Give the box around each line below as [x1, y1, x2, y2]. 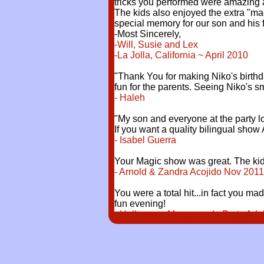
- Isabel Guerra [114, 135, 176, 145]
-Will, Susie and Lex [114, 39, 200, 49]
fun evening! [114, 199, 166, 209]
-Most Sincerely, [114, 29, 181, 39]
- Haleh [114, 93, 145, 103]
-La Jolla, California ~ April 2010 [114, 50, 248, 60]
